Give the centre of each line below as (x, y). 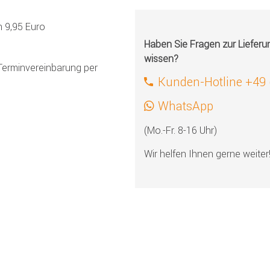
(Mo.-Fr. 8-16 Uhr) (181, 130)
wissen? (161, 58)
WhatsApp (186, 105)
